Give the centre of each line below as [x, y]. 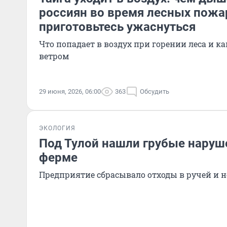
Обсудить [155, 91]
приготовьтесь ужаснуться [117, 27]
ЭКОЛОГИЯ [57, 128]
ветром [54, 56]
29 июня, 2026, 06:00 [70, 91]
